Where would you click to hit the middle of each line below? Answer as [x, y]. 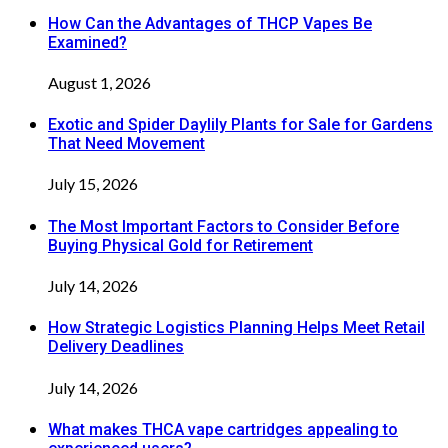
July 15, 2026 [93, 184]
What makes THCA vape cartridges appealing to [223, 429]
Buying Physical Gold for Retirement [180, 245]
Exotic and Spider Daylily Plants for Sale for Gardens [240, 125]
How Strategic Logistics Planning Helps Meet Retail [236, 328]
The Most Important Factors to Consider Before [223, 226]
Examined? [87, 42]
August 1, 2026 [99, 82]
